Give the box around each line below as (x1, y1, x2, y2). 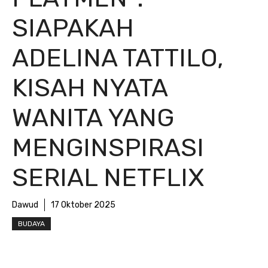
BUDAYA (18, 220, 45, 228)
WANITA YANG (12, 103, 174, 133)
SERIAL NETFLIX (12, 163, 205, 193)
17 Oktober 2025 (51, 200, 115, 210)
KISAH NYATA (12, 73, 167, 103)
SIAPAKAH (12, 13, 134, 43)
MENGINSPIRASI (12, 133, 204, 163)
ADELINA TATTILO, (12, 43, 223, 73)
